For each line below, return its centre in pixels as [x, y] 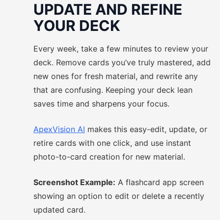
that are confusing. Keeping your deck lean [113, 90]
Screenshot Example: [74, 182]
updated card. [59, 210]
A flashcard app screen [160, 182]
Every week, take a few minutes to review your [121, 49]
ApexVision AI [59, 129]
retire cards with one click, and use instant [112, 143]
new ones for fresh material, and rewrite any [116, 76]
